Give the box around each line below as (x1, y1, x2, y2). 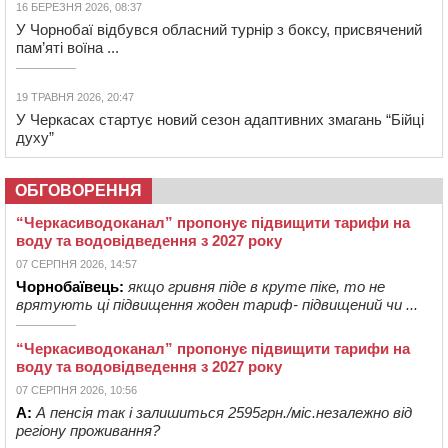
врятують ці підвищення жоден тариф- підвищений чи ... (16, 296, 418, 314)
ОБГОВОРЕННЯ (15, 182, 142, 200)
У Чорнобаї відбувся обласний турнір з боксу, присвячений (16, 21, 422, 39)
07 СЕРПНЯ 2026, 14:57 (16, 258, 137, 271)
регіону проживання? (16, 422, 160, 440)
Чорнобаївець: (16, 278, 124, 296)
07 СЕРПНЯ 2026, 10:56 (16, 384, 137, 397)
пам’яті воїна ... (16, 39, 119, 57)
